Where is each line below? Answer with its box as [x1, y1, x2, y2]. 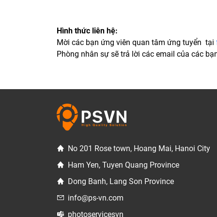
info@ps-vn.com [68, 193, 124, 202]
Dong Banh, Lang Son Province [68, 176, 174, 186]
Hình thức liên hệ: [57, 26, 118, 36]
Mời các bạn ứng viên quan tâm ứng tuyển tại [57, 38, 216, 47]
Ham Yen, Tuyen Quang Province [68, 160, 179, 170]
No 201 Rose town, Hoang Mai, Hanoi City [68, 143, 210, 153]
